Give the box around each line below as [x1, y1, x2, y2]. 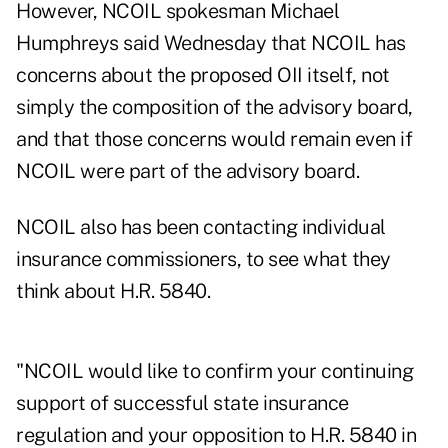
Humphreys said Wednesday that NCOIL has [16, 31, 406, 56]
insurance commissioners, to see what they [16, 247, 391, 272]
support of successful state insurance [16, 391, 349, 416]
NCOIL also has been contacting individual [16, 215, 386, 240]
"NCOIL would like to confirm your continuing [16, 359, 413, 384]
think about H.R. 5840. [16, 279, 210, 304]
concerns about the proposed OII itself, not [16, 63, 390, 88]
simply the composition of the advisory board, [16, 95, 413, 120]
